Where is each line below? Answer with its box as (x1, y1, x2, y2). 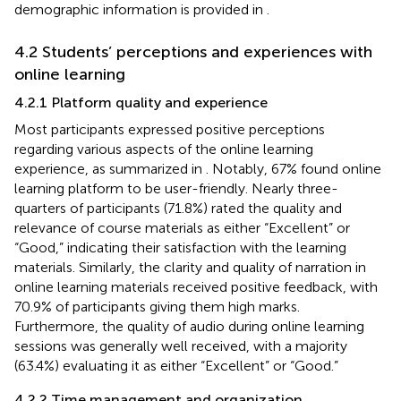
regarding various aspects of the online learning (14, 140, 313, 158)
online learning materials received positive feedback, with (14, 277, 378, 295)
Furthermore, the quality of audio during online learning (14, 317, 364, 335)
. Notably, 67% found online (206, 159, 381, 177)
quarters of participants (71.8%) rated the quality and (14, 199, 342, 217)
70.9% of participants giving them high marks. (14, 297, 300, 315)
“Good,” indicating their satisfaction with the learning (14, 238, 346, 256)
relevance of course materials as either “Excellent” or (14, 218, 350, 236)
